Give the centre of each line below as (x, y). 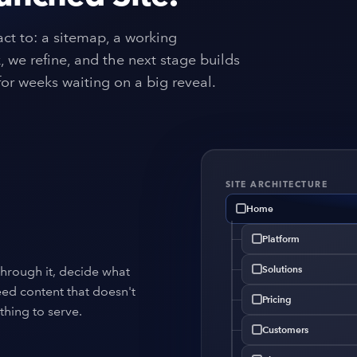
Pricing (277, 299)
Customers (285, 329)
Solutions (282, 269)
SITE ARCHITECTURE (277, 184)
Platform (281, 238)
